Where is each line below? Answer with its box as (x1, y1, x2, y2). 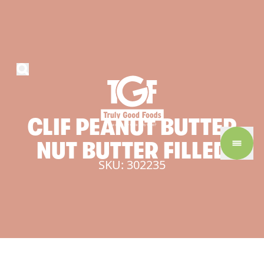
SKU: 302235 (98, 157, 166, 173)
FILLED (163, 137, 228, 164)
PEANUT (75, 114, 156, 141)
